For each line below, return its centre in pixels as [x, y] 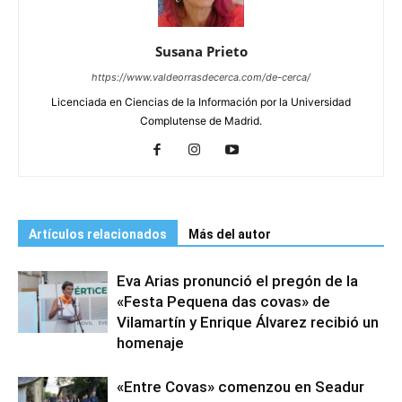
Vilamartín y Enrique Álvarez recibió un [248, 323]
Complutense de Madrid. [201, 121]
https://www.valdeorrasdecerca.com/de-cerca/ [201, 78]
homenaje [150, 343]
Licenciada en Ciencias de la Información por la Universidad [201, 102]
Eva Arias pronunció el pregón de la [237, 281]
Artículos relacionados [98, 235]
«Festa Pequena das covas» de [223, 302]
